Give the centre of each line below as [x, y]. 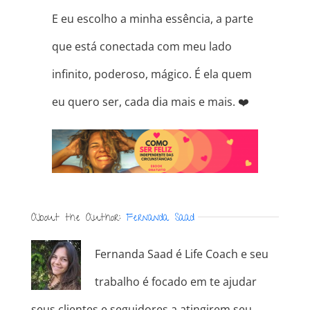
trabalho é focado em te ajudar [175, 281]
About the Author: [78, 218]
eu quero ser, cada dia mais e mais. [145, 102]
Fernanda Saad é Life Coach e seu [181, 254]
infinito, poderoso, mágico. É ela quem [152, 74]
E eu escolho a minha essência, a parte [152, 19]
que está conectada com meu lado [142, 47]
